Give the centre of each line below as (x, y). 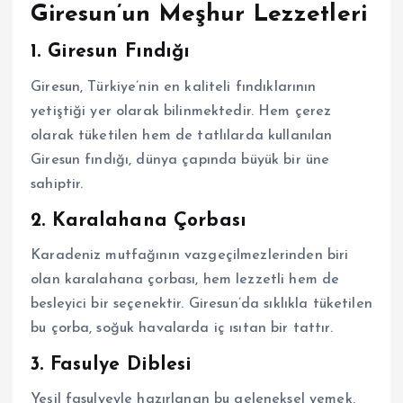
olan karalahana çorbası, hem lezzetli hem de (185, 280)
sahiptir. (57, 184)
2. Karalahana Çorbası (139, 220)
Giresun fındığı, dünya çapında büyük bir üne (180, 160)
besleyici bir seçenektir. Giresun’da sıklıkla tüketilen (201, 304)
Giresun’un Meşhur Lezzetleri (199, 15)
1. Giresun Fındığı (111, 52)
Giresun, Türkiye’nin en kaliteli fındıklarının (174, 87)
